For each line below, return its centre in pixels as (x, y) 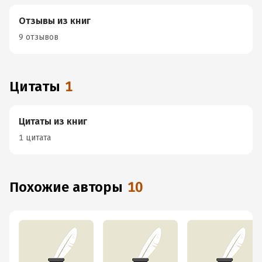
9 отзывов (39, 37)
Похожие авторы (71, 187)
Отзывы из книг (55, 21)
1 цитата (35, 138)
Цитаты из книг (53, 121)
